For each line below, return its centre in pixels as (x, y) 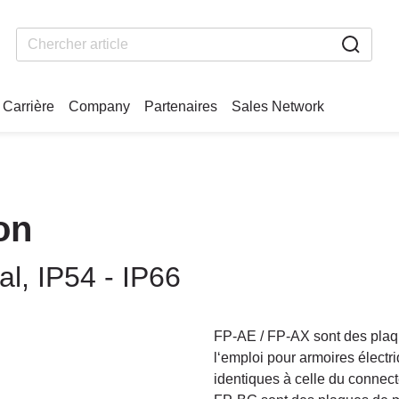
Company (99, 106)
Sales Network (278, 106)
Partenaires (181, 106)
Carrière (28, 106)
